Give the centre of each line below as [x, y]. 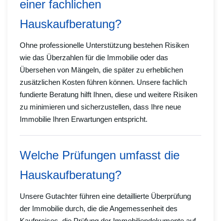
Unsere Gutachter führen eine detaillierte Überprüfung [105, 196]
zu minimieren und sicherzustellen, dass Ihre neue [100, 107]
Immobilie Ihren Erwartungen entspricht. [84, 119]
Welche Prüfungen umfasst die [100, 155]
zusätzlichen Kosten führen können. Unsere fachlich [103, 82]
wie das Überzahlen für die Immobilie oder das [94, 58]
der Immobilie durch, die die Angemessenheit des [99, 209]
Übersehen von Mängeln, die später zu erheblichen [101, 70]
